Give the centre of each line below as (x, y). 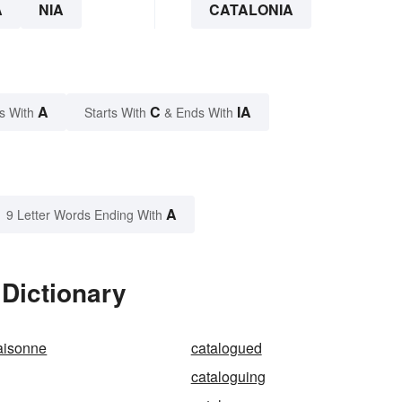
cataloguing (228, 377)
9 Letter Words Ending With (84, 215)
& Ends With (199, 113)
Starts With (117, 113)
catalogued (226, 348)
